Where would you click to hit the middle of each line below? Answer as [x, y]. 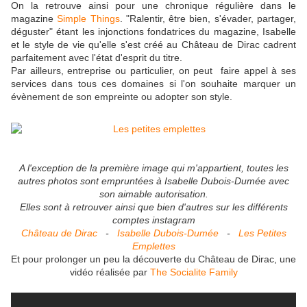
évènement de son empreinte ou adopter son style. [122, 96]
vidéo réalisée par [110, 272]
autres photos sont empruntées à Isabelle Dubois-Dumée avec [153, 181]
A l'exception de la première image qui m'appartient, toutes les [153, 168]
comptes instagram [153, 220]
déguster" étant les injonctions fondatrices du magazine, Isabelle [153, 31]
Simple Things [88, 18]
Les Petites [262, 233]
